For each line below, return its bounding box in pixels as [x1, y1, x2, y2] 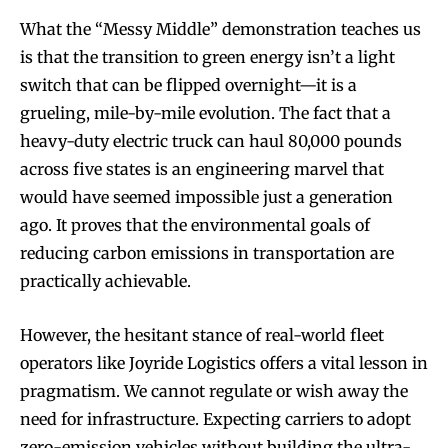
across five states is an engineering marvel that [20, 158, 384, 179]
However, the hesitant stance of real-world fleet [20, 324, 384, 345]
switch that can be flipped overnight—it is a [20, 74, 357, 95]
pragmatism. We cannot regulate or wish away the [20, 380, 408, 401]
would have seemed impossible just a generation [20, 186, 393, 207]
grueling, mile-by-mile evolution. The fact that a [20, 102, 391, 123]
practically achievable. [20, 270, 191, 291]
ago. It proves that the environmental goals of [20, 214, 370, 235]
